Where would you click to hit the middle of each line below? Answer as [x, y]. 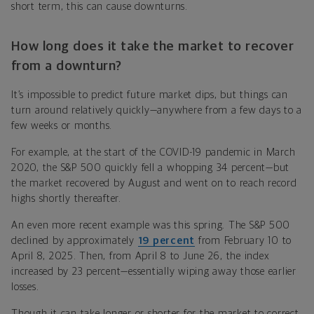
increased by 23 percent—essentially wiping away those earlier [154, 271]
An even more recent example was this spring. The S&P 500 [151, 225]
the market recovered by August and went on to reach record [154, 183]
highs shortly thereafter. [66, 198]
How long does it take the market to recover [153, 46]
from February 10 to [243, 240]
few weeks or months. [62, 125]
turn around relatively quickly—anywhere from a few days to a [157, 110]
